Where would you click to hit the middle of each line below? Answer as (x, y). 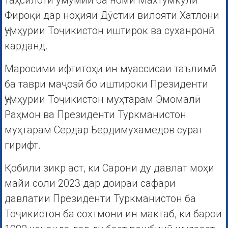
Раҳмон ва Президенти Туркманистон (95, 115)
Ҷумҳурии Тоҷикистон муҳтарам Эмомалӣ (102, 99)
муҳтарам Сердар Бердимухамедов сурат (104, 130)
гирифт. (22, 145)
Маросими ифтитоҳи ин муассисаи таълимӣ (110, 69)
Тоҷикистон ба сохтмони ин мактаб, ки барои (113, 214)
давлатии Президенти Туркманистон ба (100, 199)
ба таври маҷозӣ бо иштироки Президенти (106, 84)
